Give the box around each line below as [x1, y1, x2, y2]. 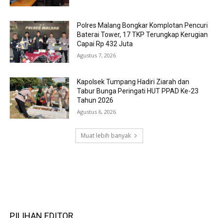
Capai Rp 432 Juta [77, 40, 133, 48]
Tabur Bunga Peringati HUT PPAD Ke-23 [77, 87, 199, 95]
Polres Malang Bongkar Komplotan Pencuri [77, 21, 208, 30]
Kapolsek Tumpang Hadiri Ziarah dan [77, 77, 190, 86]
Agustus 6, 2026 [77, 108, 116, 115]
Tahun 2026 [77, 96, 114, 104]
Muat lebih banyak [80, 131, 131, 140]
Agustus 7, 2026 [77, 52, 116, 59]
